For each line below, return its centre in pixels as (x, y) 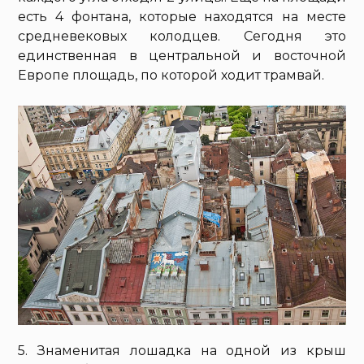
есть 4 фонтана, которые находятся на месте (182, 17)
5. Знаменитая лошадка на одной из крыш (182, 350)
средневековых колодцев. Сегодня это (182, 37)
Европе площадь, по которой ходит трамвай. (171, 76)
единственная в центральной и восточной (182, 56)
